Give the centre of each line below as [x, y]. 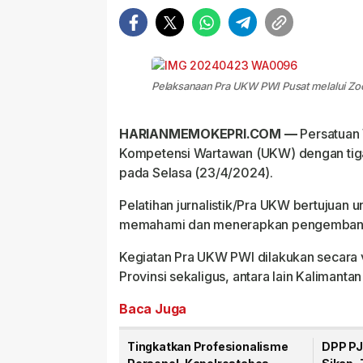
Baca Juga [153, 309]
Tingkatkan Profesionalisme [208, 346]
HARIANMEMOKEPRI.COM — [208, 134]
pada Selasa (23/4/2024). [196, 173]
